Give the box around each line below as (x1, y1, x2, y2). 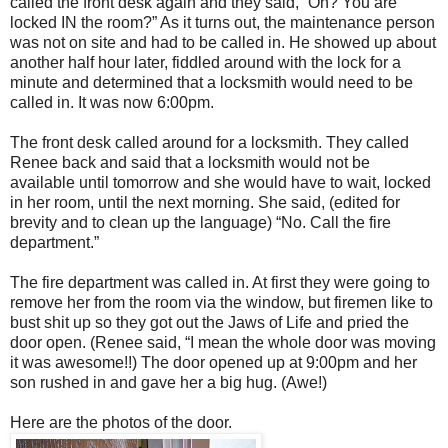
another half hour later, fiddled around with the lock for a (10, 54, 401, 72)
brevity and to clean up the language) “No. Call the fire (10, 214, 391, 232)
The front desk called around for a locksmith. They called (10, 134, 409, 152)
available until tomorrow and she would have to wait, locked (10, 174, 431, 192)
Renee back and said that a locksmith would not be (10, 154, 370, 172)
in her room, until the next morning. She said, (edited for (10, 194, 400, 212)
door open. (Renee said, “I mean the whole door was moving (10, 334, 436, 352)
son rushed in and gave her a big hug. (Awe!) (10, 374, 327, 392)
